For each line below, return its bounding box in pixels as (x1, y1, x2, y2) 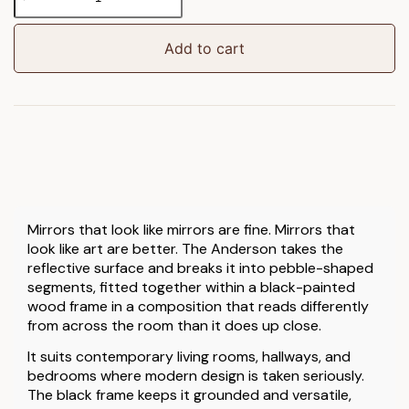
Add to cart (164, 38, 245, 58)
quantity (13, 49, 66, 68)
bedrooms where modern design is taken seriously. (27, 365, 364, 385)
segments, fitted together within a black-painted (27, 277, 355, 297)
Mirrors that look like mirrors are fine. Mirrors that (27, 219, 355, 239)
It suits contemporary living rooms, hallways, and (27, 346, 351, 366)
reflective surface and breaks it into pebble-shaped (27, 257, 373, 278)
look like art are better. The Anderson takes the (27, 238, 343, 258)
